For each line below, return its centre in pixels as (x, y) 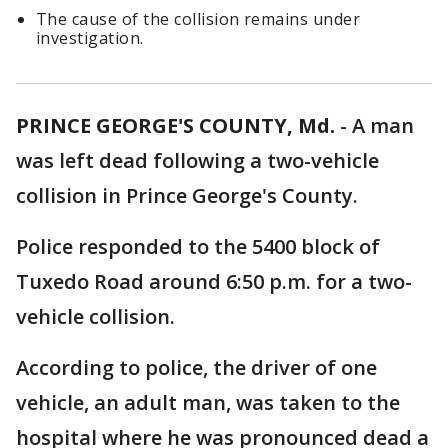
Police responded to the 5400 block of (198, 246)
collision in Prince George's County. (187, 195)
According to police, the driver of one (196, 367)
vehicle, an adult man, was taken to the (208, 402)
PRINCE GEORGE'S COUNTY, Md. (175, 125)
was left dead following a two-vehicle (197, 160)
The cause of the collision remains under (198, 19)
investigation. (92, 38)
